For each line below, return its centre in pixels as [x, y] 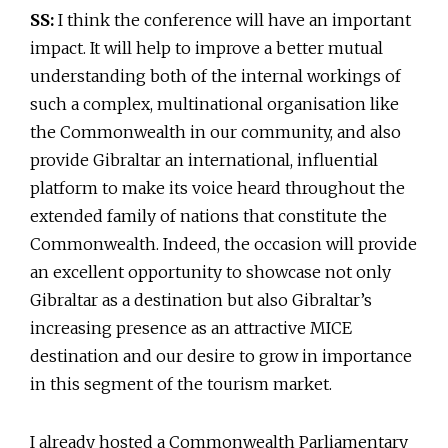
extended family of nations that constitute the [208, 216]
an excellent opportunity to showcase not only [210, 272]
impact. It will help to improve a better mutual [206, 48]
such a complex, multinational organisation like [214, 104]
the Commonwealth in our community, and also [215, 132]
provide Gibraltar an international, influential [204, 160]
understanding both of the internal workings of [215, 76]
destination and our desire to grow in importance [221, 356]
